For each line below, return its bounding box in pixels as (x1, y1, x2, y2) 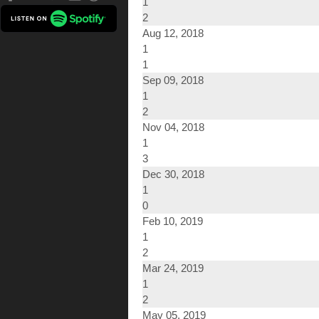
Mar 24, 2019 (142, 262, 204, 275)
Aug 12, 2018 (142, 27, 204, 40)
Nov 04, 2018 (142, 121, 204, 134)
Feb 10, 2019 (142, 215, 203, 228)
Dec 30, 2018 (142, 168, 204, 181)
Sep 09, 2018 (142, 74, 204, 87)
